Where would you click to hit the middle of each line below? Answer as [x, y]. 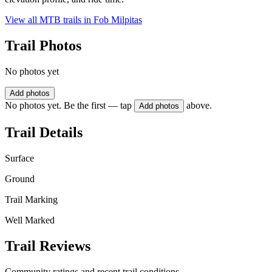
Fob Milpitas [118, 20]
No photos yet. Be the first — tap [68, 106]
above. [199, 106]
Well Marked [30, 220]
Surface [19, 158]
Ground [20, 178]
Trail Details [44, 132]
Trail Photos [43, 46]
